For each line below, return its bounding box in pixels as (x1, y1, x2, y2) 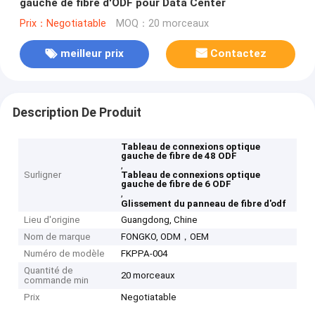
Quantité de (24, 265, 74, 276)
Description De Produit (12, 105, 141, 120)
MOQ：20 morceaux (115, 17, 209, 30)
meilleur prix (60, 47, 124, 60)
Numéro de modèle (24, 248, 105, 259)
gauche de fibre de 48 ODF (121, 150, 238, 162)
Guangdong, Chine (121, 214, 198, 226)
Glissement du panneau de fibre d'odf (121, 198, 287, 210)
